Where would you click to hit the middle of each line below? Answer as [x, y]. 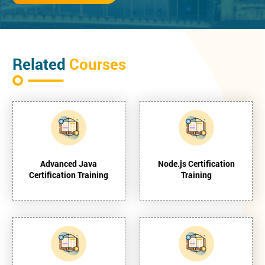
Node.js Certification [196, 163]
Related [41, 64]
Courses [98, 64]
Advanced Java [69, 163]
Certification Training [69, 174]
